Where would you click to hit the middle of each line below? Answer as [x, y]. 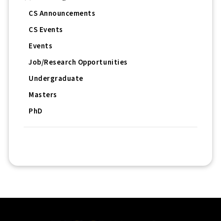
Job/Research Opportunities [78, 63]
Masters [43, 95]
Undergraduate [56, 79]
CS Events [46, 30]
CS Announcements [62, 14]
